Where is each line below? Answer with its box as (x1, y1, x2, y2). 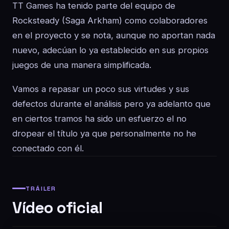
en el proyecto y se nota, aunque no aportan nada (12, 30, 215, 40)
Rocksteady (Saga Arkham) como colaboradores (12, 15, 208, 26)
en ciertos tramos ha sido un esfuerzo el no (12, 113, 187, 124)
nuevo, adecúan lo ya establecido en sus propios (12, 45, 209, 55)
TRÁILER (26, 185, 57, 192)
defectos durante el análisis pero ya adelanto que (12, 99, 211, 109)
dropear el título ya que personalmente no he (12, 128, 196, 139)
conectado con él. (12, 143, 84, 153)
